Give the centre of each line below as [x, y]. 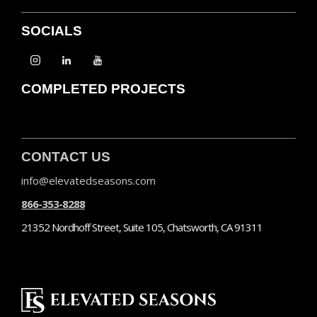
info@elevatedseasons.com [88, 181]
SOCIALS [52, 31]
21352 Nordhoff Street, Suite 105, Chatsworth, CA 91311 [142, 227]
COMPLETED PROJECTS [103, 89]
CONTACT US [66, 157]
